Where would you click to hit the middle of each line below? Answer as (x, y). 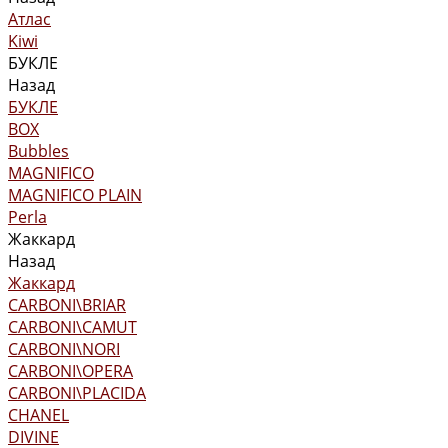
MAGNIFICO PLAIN (75, 195)
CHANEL (38, 415)
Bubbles (38, 151)
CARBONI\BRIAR (67, 305)
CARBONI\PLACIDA (77, 393)
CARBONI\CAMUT (72, 327)
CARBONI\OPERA (70, 371)
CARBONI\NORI (64, 349)
